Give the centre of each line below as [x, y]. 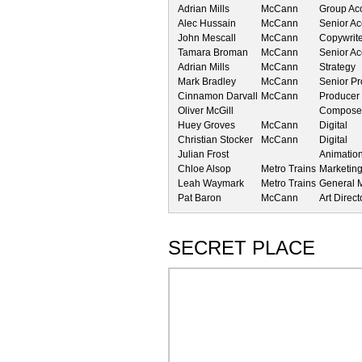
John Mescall [207, 38]
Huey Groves [206, 125]
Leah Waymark [211, 183]
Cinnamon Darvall [218, 96]
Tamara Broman [213, 52]
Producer [339, 96]
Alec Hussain [207, 23]
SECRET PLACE [242, 247]
